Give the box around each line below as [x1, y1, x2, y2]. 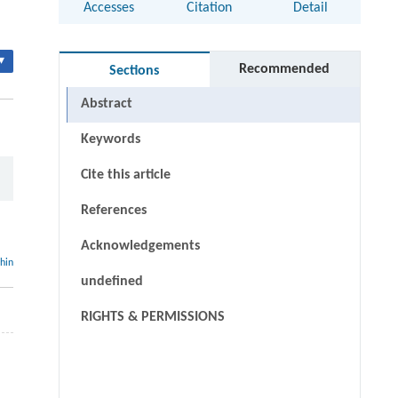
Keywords [80, 132, 140, 147]
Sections [109, 64, 160, 79]
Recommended [239, 62, 330, 77]
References [80, 203, 147, 219]
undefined [80, 275, 143, 290]
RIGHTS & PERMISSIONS [80, 310, 225, 325]
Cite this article [80, 168, 171, 183]
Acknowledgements [80, 239, 200, 254]
